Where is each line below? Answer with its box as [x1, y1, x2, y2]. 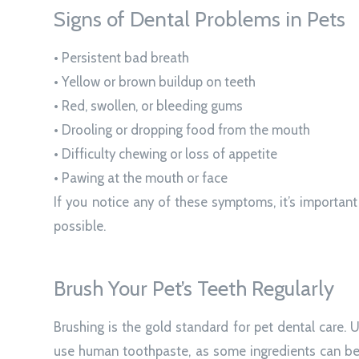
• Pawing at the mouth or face [54, 169, 228, 186]
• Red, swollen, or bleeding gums [54, 97, 244, 114]
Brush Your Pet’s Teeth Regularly [54, 275, 335, 301]
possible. [54, 217, 107, 234]
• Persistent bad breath [54, 49, 190, 66]
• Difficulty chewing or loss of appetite [54, 145, 278, 162]
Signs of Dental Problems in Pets [54, 6, 346, 32]
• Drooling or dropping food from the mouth [54, 121, 311, 138]
